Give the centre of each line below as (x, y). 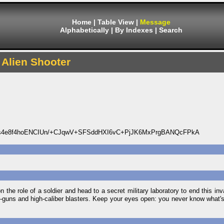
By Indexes (134, 30)
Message (155, 22)
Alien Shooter (36, 62)
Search (171, 30)
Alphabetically (84, 30)
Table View (116, 22)
